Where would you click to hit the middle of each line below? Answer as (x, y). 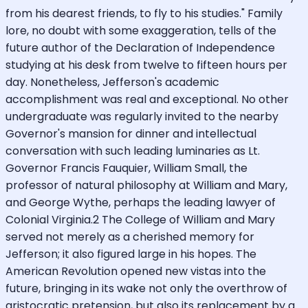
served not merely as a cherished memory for (130, 236)
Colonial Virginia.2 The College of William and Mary (140, 219)
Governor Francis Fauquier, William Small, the (126, 168)
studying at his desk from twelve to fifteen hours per (146, 65)
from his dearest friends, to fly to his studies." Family (144, 13)
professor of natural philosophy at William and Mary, (146, 185)
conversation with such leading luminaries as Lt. (133, 151)
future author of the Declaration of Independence (140, 47)
